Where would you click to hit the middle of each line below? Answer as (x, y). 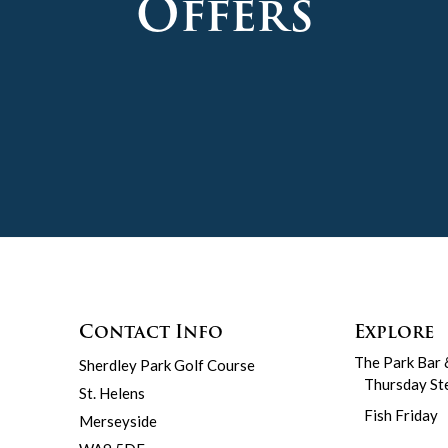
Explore (394, 331)
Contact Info (151, 331)
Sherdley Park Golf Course (167, 365)
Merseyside (118, 421)
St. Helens (112, 393)
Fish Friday (401, 415)
